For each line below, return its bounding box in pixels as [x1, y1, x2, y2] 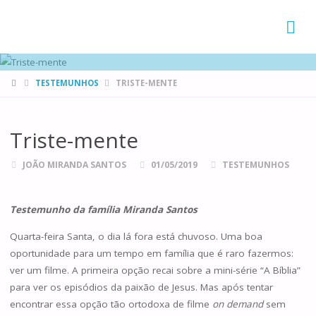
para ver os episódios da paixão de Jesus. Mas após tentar [9, 280, 273, 293]
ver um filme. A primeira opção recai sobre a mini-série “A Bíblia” [9, 263, 300, 276]
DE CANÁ [9, 24, 59, 40]
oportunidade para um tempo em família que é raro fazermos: [9, 246, 293, 260]
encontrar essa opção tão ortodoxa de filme [9, 297, 212, 310]
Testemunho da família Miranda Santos [9, 203, 197, 217]
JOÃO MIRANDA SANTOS [23, 158, 127, 171]
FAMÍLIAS [9, 4, 61, 20]
